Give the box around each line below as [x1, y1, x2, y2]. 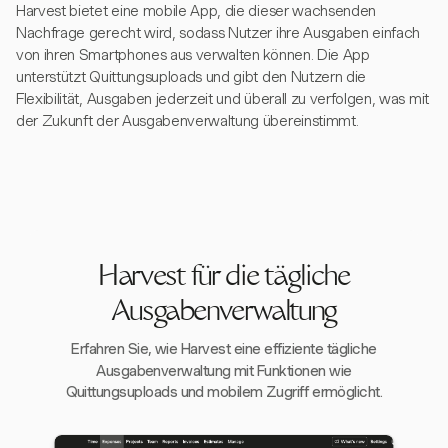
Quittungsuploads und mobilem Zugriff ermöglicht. [65, 383, 383, 402]
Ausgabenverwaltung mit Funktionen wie [96, 362, 352, 380]
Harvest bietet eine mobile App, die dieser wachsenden [16, 2, 377, 20]
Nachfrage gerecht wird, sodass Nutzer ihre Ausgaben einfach [16, 24, 421, 42]
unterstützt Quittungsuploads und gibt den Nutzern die [16, 68, 367, 86]
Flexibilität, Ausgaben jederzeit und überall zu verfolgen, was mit [16, 90, 429, 108]
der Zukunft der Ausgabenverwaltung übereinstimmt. [16, 112, 359, 130]
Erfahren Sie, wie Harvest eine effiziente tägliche [71, 340, 377, 359]
